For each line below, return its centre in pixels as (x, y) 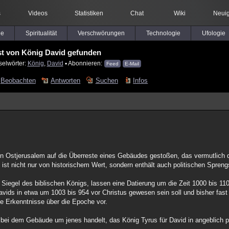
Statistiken (89, 13)
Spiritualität (41, 33)
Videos (38, 13)
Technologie (163, 33)
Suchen (107, 81)
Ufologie (213, 33)
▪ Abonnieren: (83, 63)
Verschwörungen (101, 33)
